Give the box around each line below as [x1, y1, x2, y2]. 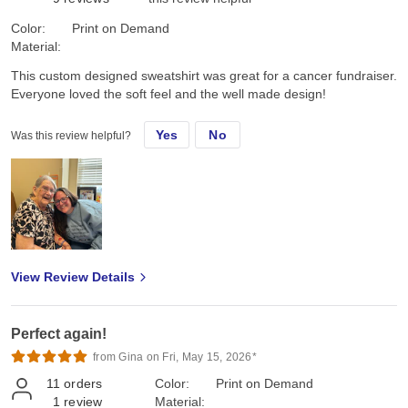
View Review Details [11, 270, 135, 285]
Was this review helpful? [11, 129, 131, 143]
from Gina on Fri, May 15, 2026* [93, 351, 257, 364]
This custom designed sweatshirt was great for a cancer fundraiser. [11, 68, 397, 84]
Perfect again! [11, 326, 107, 342]
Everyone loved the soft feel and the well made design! [11, 87, 326, 102]
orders [64, 376, 103, 392]
